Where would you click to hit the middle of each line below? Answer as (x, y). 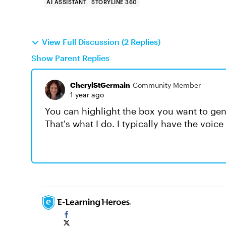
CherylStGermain (100, 85)
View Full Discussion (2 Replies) (101, 42)
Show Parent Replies (70, 58)
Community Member (167, 85)
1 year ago (87, 95)
